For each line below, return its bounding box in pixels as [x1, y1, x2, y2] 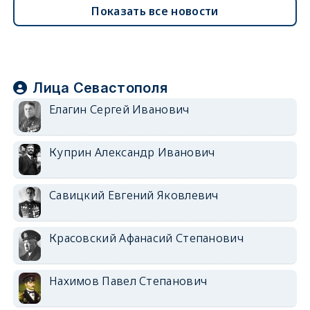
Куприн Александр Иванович [48, 144, 215, 160]
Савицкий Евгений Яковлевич [48, 187, 219, 203]
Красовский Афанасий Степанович [48, 230, 244, 246]
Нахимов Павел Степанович [48, 273, 208, 289]
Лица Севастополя [33, 79, 168, 96]
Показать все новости [91, 3, 219, 19]
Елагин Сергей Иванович [48, 101, 190, 117]
